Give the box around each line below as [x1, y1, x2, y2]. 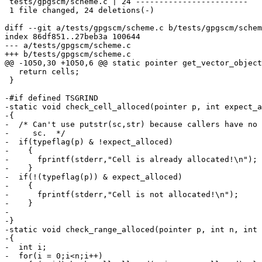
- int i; [5, 243, 47, 252]
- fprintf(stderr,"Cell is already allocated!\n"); [5, 155, 257, 164]
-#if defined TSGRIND [5, 94, 98, 103]
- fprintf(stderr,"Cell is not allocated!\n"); [5, 190, 239, 199]
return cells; [5, 67, 19, 77]
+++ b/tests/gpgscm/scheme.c [5, 50, 131, 59]
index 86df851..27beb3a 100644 [5, 32, 140, 42]
